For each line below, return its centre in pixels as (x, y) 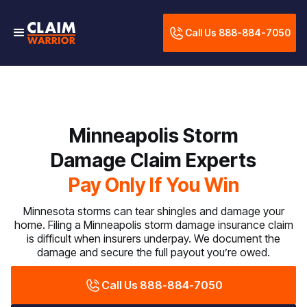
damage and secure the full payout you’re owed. (153, 252)
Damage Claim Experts (153, 160)
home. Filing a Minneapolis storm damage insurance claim (153, 225)
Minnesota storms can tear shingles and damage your (153, 211)
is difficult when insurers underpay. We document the (153, 238)
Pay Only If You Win (153, 185)
